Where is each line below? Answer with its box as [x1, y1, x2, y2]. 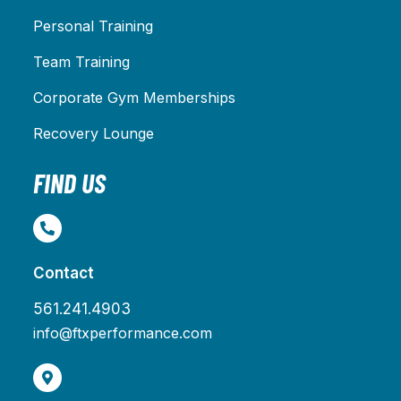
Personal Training [32, 16, 153, 35]
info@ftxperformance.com [32, 323, 212, 342]
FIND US [32, 166, 106, 199]
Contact [32, 263, 94, 282]
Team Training [32, 52, 130, 71]
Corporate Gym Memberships [32, 88, 235, 107]
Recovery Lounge [32, 124, 154, 142]
